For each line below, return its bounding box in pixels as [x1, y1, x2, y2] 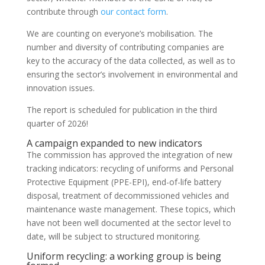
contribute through [26, 5, 101, 17]
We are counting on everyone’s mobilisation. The [26, 27, 213, 39]
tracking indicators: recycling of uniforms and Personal [26, 162, 234, 174]
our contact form [100, 5, 166, 17]
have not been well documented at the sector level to [26, 216, 231, 228]
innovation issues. [26, 82, 95, 93]
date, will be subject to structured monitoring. [26, 230, 201, 242]
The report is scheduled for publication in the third [26, 104, 217, 115]
